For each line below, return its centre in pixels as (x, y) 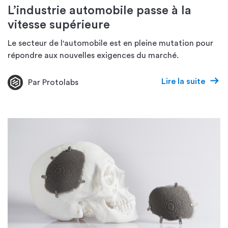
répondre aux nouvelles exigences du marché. (93, 55)
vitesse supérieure (59, 25)
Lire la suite (183, 81)
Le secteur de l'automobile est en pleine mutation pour (110, 43)
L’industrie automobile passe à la (99, 11)
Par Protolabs (53, 82)
